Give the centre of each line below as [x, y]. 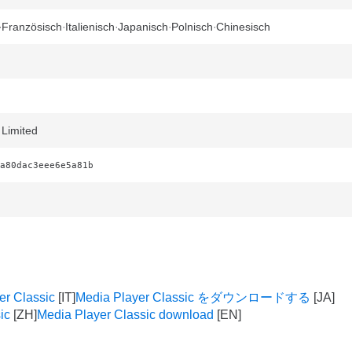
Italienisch [90, 27]
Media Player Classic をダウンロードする [193, 297]
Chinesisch [243, 27]
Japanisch [143, 27]
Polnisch [192, 27]
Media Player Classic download [125, 315]
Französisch [32, 27]
